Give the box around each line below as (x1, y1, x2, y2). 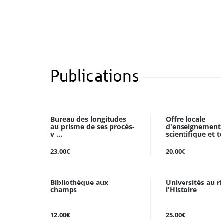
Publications (50, 66, 139, 86)
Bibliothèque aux (50, 178, 108, 187)
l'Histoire (166, 185, 197, 194)
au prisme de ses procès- (50, 122, 135, 131)
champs (50, 185, 77, 194)
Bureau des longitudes (50, 114, 126, 124)
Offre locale (166, 114, 205, 124)
